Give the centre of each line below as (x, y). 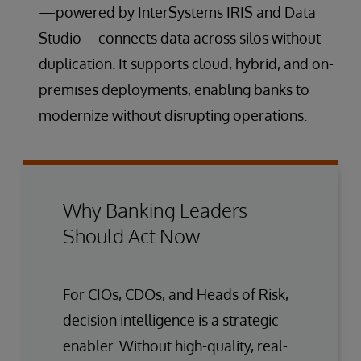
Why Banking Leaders (155, 210)
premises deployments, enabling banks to (174, 89)
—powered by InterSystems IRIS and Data (177, 12)
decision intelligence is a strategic (171, 320)
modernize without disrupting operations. (173, 115)
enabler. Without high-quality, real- (175, 345)
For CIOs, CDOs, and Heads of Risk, (176, 294)
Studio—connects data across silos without (180, 37)
